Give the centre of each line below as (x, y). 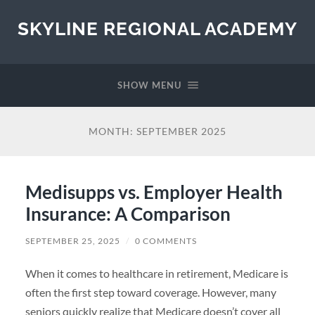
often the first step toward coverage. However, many (150, 292)
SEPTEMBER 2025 (181, 131)
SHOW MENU (149, 85)
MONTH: (112, 131)
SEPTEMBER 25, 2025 (72, 240)
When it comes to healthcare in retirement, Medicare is (156, 273)
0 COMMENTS (166, 240)
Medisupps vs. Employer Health (154, 192)
